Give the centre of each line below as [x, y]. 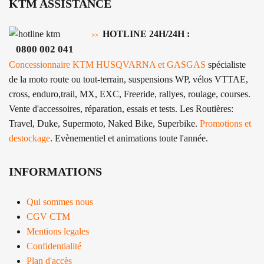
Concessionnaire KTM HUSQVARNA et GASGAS [107, 65]
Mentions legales [58, 232]
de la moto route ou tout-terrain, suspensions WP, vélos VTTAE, [128, 80]
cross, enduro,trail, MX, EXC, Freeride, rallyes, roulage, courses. [130, 94]
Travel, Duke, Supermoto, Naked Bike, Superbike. [104, 124]
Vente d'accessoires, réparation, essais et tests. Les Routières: [121, 109]
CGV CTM [48, 217]
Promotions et [225, 124]
